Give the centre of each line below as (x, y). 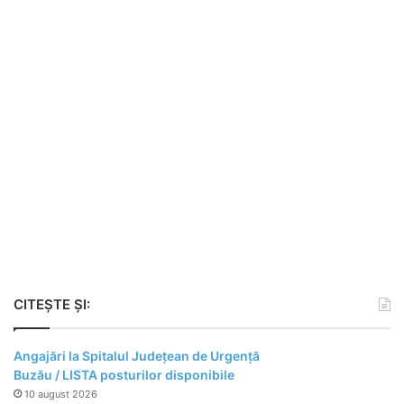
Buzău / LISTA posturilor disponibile (124, 375)
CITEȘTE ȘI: (52, 305)
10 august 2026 (61, 395)
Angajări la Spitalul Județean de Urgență (137, 356)
